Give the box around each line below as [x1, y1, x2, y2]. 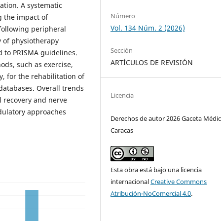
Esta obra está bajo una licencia [110, 165, 202, 174]
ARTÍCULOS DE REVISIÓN [110, 57, 193, 67]
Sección [110, 45, 133, 55]
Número [110, 11, 136, 20]
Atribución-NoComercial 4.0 [110, 188, 191, 198]
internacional [110, 177, 151, 186]
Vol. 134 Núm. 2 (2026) [110, 23, 185, 33]
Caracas [110, 125, 134, 135]
